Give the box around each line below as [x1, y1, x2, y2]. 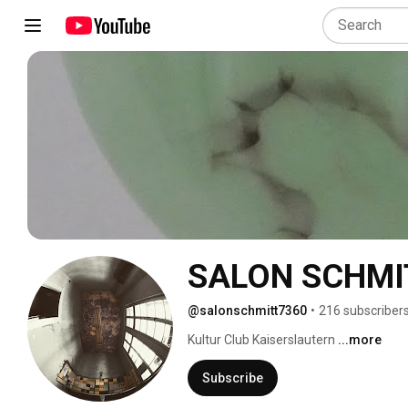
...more [338, 331, 382, 347]
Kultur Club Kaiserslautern [188, 331, 338, 347]
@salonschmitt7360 [188, 302, 307, 318]
